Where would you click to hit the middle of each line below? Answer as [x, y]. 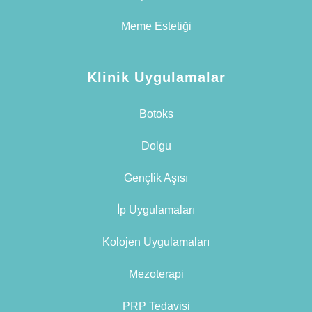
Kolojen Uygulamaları [156, 242]
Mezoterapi [156, 274]
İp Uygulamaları [156, 210]
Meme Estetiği [156, 26]
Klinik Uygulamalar [156, 78]
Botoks [156, 114]
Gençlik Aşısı [156, 178]
